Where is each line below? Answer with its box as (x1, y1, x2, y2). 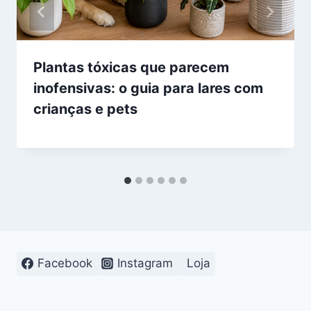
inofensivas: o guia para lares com (33, 80, 263, 97)
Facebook (37, 256, 92, 271)
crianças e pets (33, 101, 137, 118)
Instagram (117, 256, 174, 271)
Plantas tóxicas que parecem (33, 59, 229, 76)
